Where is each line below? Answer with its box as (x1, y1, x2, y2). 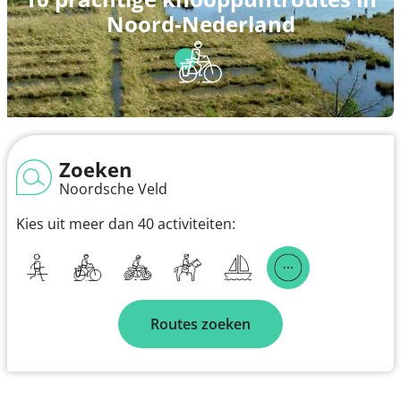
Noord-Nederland (106, 8, 295, 38)
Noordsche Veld (59, 178, 167, 199)
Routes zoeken (150, 313, 251, 334)
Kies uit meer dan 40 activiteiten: (16, 213, 235, 234)
